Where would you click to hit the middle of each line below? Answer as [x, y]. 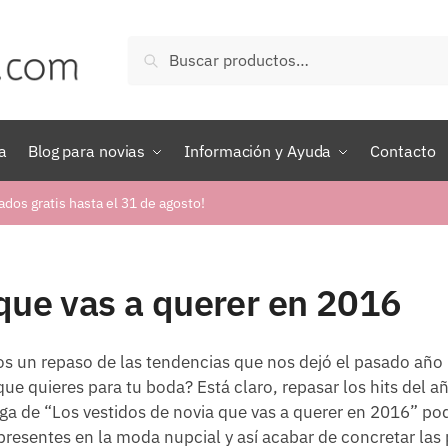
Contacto [403, 151]
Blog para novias [86, 151]
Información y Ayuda [258, 151]
